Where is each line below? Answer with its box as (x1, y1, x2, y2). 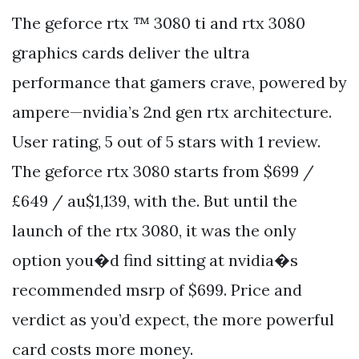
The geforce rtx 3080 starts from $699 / (12, 161, 314, 182)
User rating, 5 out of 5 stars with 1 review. (12, 131, 321, 152)
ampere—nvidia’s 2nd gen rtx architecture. (12, 102, 332, 123)
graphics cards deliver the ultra (12, 42, 250, 63)
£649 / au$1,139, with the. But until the (12, 191, 297, 212)
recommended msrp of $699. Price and (12, 280, 302, 301)
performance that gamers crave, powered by (12, 72, 347, 93)
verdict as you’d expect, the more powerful (12, 309, 334, 330)
